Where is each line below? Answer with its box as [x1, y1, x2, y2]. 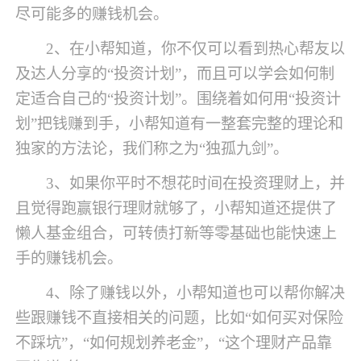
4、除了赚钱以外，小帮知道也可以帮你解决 [46, 284, 346, 301]
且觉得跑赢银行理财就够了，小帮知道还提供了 [15, 200, 338, 217]
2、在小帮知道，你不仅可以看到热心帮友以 [46, 40, 346, 58]
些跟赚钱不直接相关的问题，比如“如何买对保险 [15, 309, 344, 326]
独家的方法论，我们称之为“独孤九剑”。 [15, 140, 289, 158]
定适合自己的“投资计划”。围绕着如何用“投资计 [15, 90, 342, 108]
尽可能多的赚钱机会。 [15, 6, 169, 23]
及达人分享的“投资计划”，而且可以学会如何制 [15, 65, 335, 83]
